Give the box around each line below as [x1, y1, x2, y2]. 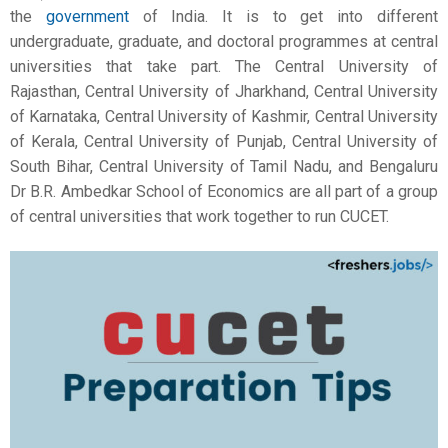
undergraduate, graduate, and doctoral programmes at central [10, 31, 438, 51]
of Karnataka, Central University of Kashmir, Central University [10, 106, 438, 126]
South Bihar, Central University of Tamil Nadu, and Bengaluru [10, 156, 438, 176]
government [45, 6, 129, 26]
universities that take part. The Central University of [10, 56, 438, 76]
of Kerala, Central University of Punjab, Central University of [10, 131, 438, 151]
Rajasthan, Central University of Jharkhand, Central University [10, 81, 438, 101]
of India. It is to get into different [128, 6, 439, 26]
